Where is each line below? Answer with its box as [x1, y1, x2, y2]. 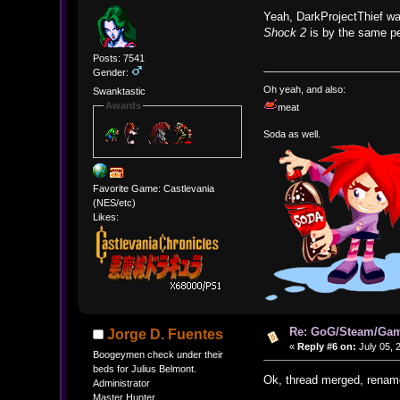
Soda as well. [263, 128, 321, 139]
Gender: [92, 66, 131, 78]
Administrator [92, 377, 150, 388]
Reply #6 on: [296, 340, 356, 352]
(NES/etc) [92, 196, 136, 208]
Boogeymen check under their [92, 348, 223, 360]
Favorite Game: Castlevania [92, 182, 214, 194]
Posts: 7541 [92, 52, 145, 63]
